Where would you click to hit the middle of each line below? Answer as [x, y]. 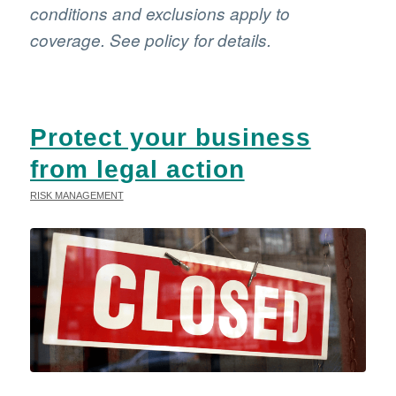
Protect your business [170, 138]
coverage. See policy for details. [150, 39]
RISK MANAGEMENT [76, 196]
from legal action [137, 170]
